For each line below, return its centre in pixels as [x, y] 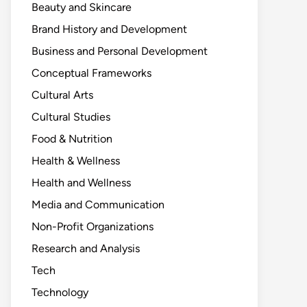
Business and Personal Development [120, 51]
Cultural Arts [62, 95]
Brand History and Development [109, 29]
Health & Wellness [76, 161]
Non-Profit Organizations [93, 226]
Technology [60, 292]
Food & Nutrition [72, 139]
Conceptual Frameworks [91, 73]
